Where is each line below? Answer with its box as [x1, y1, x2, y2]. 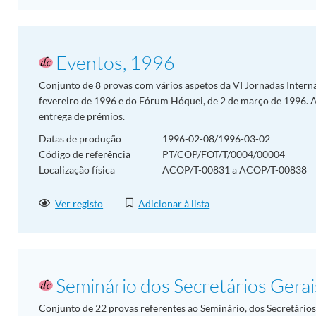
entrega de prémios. [39, 109, 125, 122]
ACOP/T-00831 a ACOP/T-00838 [162, 163, 307, 176]
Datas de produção [39, 132, 121, 145]
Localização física [39, 163, 115, 176]
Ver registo [55, 197, 104, 210]
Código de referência [39, 147, 130, 160]
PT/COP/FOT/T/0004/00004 [162, 147, 285, 160]
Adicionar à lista [138, 197, 210, 210]
